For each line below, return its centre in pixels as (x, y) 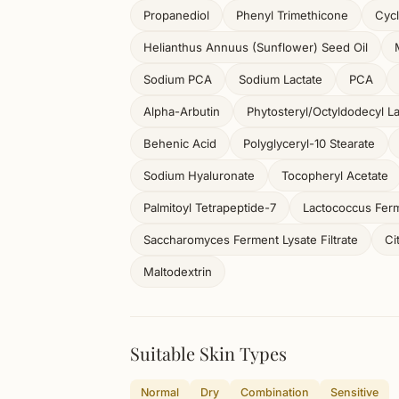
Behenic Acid (180, 143)
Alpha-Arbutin (182, 111)
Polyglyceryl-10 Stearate (309, 143)
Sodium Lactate (281, 79)
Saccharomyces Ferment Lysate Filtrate (251, 240)
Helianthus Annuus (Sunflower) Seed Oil (256, 47)
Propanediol (176, 15)
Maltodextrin (178, 272)
